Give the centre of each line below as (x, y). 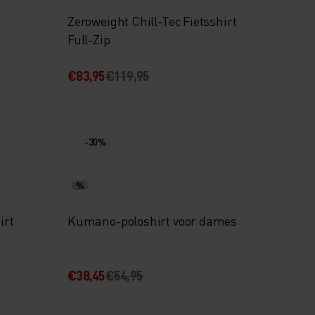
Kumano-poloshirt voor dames (152, 220)
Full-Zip (89, 39)
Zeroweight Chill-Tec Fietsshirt (152, 21)
